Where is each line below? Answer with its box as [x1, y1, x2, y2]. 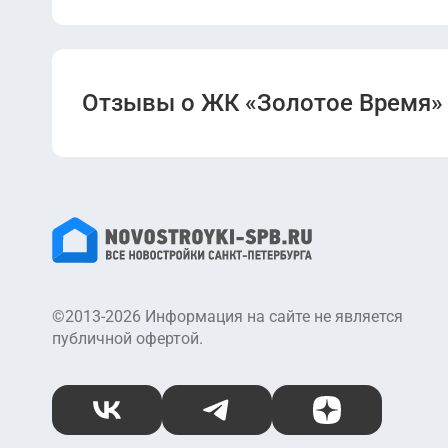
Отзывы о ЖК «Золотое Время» [82, 89, 443, 117]
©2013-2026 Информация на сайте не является [52, 307, 403, 326]
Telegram [215, 409, 282, 429]
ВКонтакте [105, 409, 185, 429]
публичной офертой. [52, 329, 203, 348]
